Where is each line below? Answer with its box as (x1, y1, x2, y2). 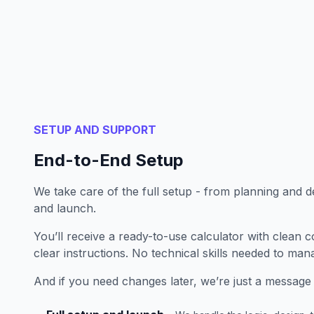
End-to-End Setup (34, 150, 184, 170)
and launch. (34, 201, 96, 215)
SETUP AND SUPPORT (34, 123, 156, 137)
